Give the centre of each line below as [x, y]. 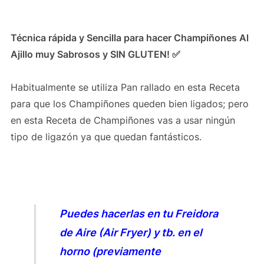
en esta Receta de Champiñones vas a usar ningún [123, 120]
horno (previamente [110, 251]
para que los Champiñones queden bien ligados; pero [129, 103]
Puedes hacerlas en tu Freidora [138, 213]
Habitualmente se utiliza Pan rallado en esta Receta [125, 87]
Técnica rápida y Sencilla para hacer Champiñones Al [129, 37]
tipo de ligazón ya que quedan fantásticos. [106, 136]
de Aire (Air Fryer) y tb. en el [131, 232]
